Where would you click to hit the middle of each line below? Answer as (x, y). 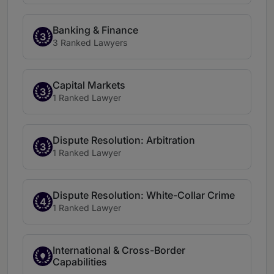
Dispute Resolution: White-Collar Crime (144, 195)
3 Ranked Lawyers (90, 43)
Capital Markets (89, 85)
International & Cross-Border (119, 250)
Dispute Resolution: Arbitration (124, 140)
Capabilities (80, 262)
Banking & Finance (95, 30)
